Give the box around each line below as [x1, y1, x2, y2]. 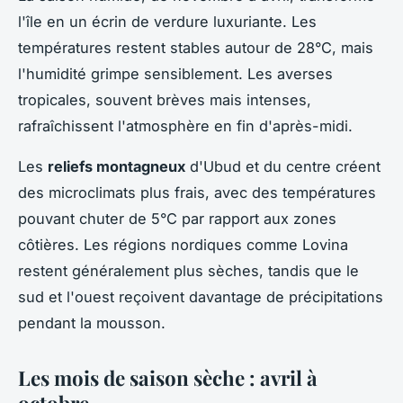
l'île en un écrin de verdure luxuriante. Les [18, 13, 317, 31]
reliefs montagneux [48, 157, 185, 176]
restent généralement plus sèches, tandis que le [18, 262, 359, 281]
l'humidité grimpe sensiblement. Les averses [18, 65, 333, 84]
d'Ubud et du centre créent [185, 157, 381, 176]
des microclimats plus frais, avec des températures [18, 184, 376, 202]
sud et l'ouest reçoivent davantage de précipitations [18, 288, 383, 307]
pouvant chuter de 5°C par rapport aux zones [18, 210, 336, 228]
